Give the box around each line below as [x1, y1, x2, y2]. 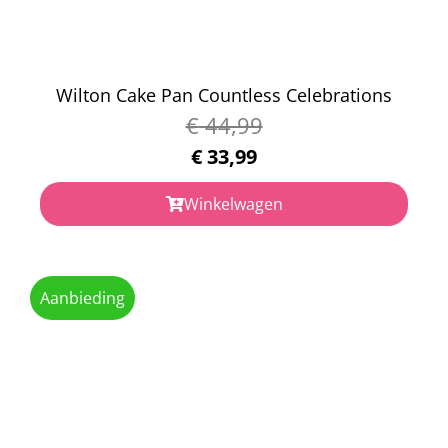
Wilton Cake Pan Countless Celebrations [56, 82, 392, 107]
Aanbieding [40, 286, 125, 309]
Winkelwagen [183, 192, 283, 215]
